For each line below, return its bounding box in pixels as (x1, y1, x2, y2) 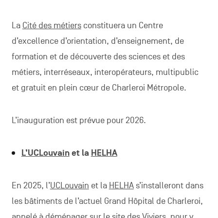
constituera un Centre (81, 20, 163, 31)
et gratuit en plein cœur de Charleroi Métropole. (11, 82, 186, 93)
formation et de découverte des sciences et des (11, 51, 185, 62)
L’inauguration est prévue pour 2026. (11, 115, 146, 126)
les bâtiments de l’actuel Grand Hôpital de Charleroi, (11, 196, 203, 206)
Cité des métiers (22, 20, 81, 31)
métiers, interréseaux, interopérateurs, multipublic (11, 67, 199, 77)
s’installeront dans (133, 180, 203, 191)
